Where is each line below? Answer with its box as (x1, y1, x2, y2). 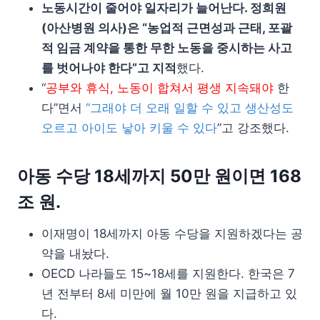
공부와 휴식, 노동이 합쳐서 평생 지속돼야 (46, 80, 274, 95)
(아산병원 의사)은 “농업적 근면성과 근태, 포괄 (41, 20, 292, 35)
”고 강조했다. (217, 120, 289, 135)
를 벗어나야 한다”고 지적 (41, 60, 176, 75)
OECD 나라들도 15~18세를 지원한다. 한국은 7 (41, 266, 295, 281)
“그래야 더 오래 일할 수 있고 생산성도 (86, 100, 294, 115)
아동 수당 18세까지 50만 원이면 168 (17, 165, 301, 186)
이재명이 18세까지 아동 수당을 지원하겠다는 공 (41, 226, 303, 241)
